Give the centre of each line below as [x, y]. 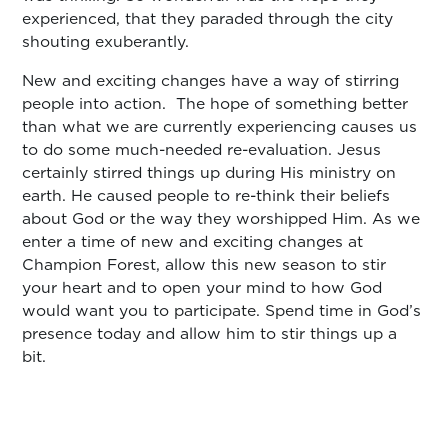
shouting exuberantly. [111, 40]
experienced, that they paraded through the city [208, 17]
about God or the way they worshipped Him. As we [221, 217]
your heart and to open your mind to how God [202, 286]
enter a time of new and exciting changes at [193, 240]
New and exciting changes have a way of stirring [211, 79]
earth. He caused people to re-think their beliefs [206, 194]
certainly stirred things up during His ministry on [209, 171]
